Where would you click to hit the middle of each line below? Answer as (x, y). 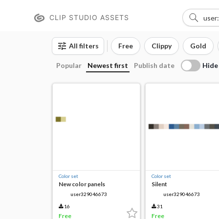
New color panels (82, 184)
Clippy (162, 46)
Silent (159, 184)
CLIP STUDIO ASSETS (89, 17)
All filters (84, 46)
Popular (69, 65)
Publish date (154, 65)
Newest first (108, 65)
